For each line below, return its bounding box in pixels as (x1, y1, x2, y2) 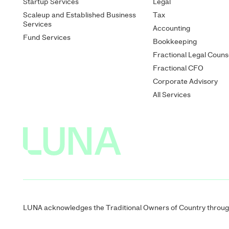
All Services (153, 91, 191, 99)
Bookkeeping (153, 38, 197, 45)
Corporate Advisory (153, 78, 218, 85)
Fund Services (23, 34, 71, 41)
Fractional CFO (153, 64, 204, 72)
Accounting (153, 25, 191, 32)
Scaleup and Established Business (23, 11, 136, 19)
